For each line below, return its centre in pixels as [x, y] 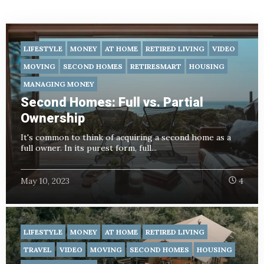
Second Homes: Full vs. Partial [112, 102]
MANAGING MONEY [59, 84]
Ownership [53, 118]
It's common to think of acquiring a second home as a [126, 137]
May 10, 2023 [45, 181]
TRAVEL [38, 250]
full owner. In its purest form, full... [89, 148]
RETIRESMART [156, 66]
